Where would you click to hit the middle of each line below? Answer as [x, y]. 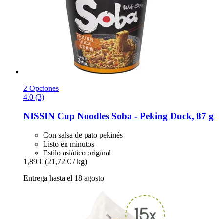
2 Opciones [41, 88]
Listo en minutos [69, 144]
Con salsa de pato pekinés [83, 135]
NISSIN [39, 116]
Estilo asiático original [77, 153]
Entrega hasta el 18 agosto [64, 178]
